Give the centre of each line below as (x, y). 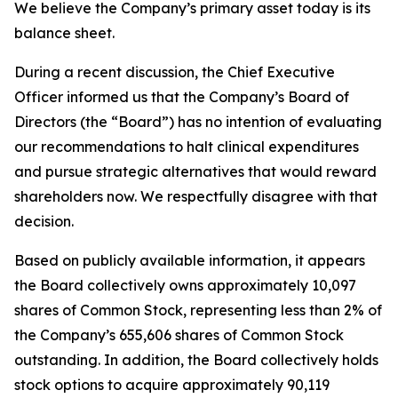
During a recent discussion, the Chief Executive (175, 72)
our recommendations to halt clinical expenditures (187, 147)
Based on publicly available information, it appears (190, 260)
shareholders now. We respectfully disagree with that (196, 196)
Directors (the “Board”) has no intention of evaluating (198, 122)
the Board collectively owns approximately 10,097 (185, 285)
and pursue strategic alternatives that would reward (195, 171)
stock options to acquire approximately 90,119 (172, 385)
